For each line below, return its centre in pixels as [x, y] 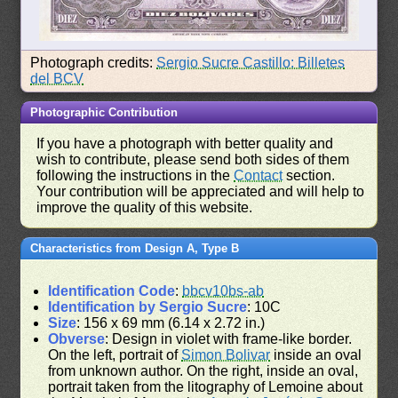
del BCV [57, 78]
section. [309, 175]
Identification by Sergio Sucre [148, 306]
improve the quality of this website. [145, 207]
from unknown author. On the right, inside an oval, [203, 370]
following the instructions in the [135, 175]
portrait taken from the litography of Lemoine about [206, 386]
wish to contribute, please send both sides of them [193, 159]
